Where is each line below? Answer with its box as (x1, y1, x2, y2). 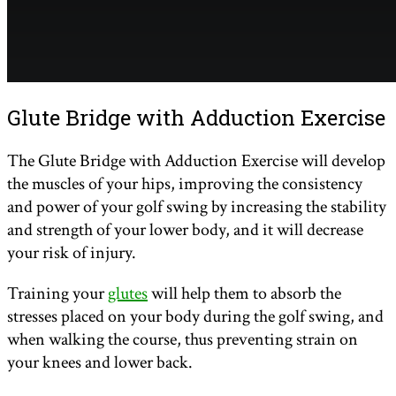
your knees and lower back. (7, 351, 193, 375)
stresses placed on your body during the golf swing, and (7, 305, 384, 329)
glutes (108, 282, 148, 306)
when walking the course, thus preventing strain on (7, 328, 358, 352)
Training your (7, 282, 108, 306)
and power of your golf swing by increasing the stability (7, 195, 386, 219)
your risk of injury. (7, 241, 136, 265)
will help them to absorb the (148, 282, 341, 306)
